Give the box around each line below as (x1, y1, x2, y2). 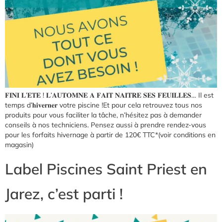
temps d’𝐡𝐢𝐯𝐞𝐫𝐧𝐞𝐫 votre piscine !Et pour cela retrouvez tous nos (5, 101, 202, 110)
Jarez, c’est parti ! (5, 184, 123, 204)
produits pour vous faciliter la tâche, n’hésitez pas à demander (5, 111, 202, 120)
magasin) (5, 140, 34, 150)
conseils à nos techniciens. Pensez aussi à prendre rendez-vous (5, 120, 206, 130)
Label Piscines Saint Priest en (5, 160, 207, 179)
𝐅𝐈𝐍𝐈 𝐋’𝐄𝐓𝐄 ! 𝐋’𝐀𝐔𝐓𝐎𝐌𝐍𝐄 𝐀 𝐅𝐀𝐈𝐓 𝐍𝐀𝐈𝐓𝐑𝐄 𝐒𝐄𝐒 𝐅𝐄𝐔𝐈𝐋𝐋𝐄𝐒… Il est (5, 91, 214, 100)
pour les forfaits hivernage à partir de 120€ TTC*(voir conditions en (5, 130, 216, 140)
